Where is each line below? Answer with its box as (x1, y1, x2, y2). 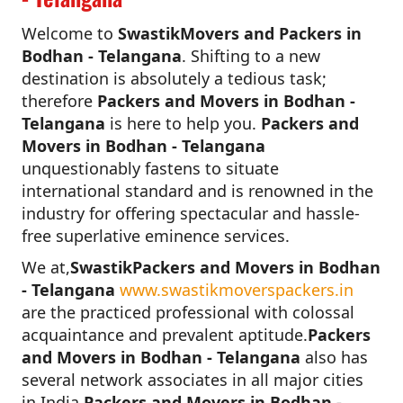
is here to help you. (105, 112, 261, 134)
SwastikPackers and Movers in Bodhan (70, 255, 381, 278)
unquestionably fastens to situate (22, 157, 279, 179)
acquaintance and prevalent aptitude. (22, 323, 308, 345)
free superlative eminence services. (22, 224, 290, 246)
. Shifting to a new (182, 44, 320, 67)
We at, (22, 255, 70, 278)
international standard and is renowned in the (22, 179, 373, 201)
